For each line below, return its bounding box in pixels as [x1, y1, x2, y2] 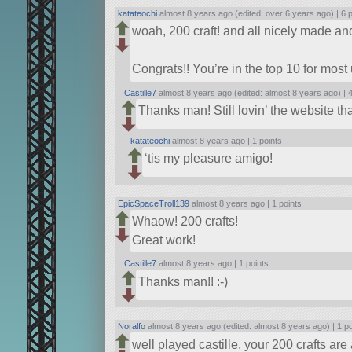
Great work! [131, 233, 196, 247]
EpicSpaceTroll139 [118, 198, 190, 208]
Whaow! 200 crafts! [131, 214, 238, 228]
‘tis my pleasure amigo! [144, 151, 273, 165]
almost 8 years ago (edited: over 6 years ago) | [157, 9, 342, 19]
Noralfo [118, 321, 146, 332]
